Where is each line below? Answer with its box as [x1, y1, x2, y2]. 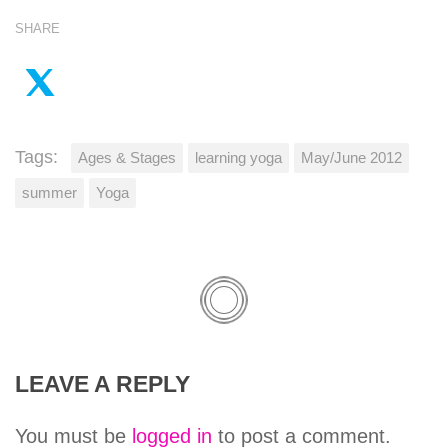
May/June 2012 [301, 148, 402, 166]
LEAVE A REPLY [15, 371, 190, 397]
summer [22, 183, 77, 201]
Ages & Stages [78, 148, 176, 166]
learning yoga [195, 148, 282, 166]
